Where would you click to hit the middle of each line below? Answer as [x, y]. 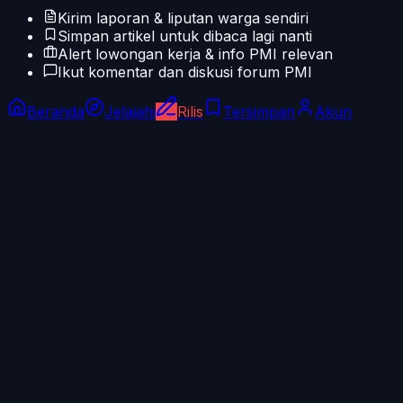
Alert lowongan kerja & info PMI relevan [195, 54]
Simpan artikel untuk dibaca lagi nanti [185, 36]
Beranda [56, 111]
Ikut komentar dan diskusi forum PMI [185, 72]
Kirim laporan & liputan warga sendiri [183, 18]
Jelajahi [130, 111]
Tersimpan [259, 111]
